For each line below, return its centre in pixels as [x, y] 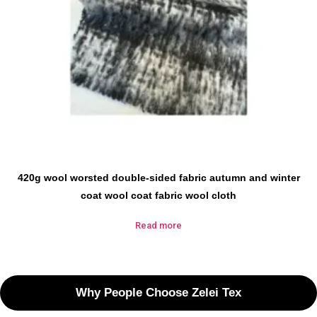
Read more [158, 226]
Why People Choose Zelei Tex [158, 293]
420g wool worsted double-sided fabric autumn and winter [158, 178]
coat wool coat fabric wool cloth [158, 196]
